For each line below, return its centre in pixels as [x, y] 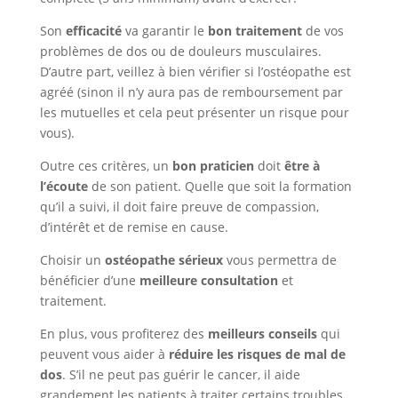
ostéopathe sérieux [162, 260]
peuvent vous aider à [104, 354]
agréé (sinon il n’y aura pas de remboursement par [191, 92]
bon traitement [255, 31]
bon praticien [215, 166]
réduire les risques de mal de [257, 354]
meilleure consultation [208, 280]
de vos [322, 31]
